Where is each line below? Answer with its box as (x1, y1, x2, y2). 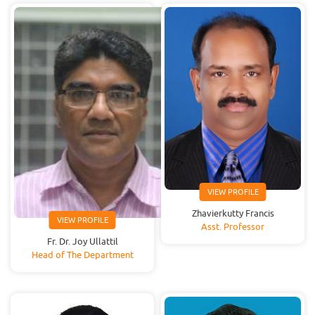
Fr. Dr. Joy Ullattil (46, 236, 118, 247)
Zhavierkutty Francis (191, 207, 274, 219)
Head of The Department (31, 249, 134, 260)
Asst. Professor (201, 221, 264, 232)
